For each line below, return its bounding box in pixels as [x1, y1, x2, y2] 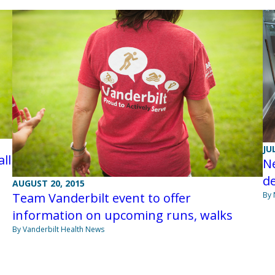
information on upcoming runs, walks [12, 207, 233, 224]
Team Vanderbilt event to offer [12, 190, 191, 207]
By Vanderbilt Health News [12, 224, 104, 235]
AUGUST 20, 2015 [12, 177, 85, 190]
